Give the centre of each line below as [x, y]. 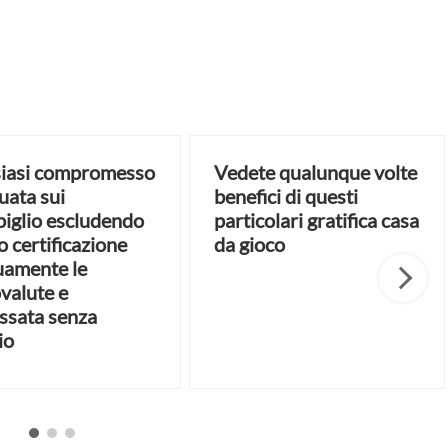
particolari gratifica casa [316, 219]
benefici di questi [286, 195]
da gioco [249, 243]
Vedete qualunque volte [315, 171]
